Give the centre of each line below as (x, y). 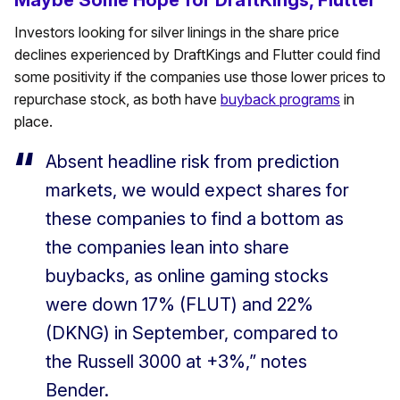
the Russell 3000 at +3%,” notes (176, 362)
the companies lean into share (167, 248)
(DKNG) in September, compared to (192, 333)
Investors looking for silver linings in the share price (177, 33)
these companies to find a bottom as (195, 219)
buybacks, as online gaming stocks (187, 276)
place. (33, 122)
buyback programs (280, 100)
